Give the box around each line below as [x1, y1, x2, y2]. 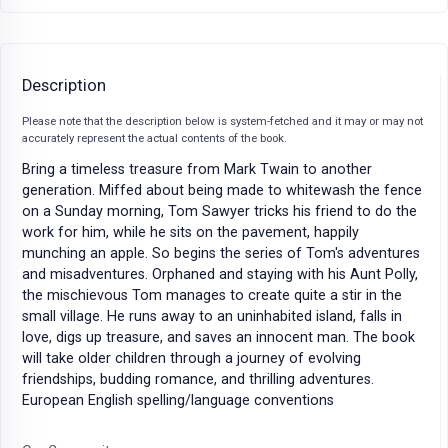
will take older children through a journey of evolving [22, 349, 361, 367]
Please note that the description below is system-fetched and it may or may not [22, 113, 423, 128]
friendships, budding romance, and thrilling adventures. [22, 370, 374, 388]
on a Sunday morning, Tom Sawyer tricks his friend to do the [22, 202, 417, 220]
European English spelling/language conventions [22, 391, 334, 409]
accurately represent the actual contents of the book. [22, 130, 287, 145]
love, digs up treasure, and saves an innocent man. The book [22, 328, 415, 346]
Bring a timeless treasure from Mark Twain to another [22, 160, 372, 178]
